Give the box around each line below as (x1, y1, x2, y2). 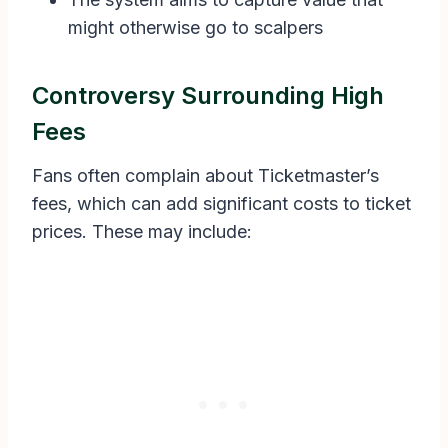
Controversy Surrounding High (32, 81, 384, 111)
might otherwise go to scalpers (68, 17, 323, 39)
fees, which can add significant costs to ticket (32, 193, 411, 215)
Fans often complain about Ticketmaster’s (32, 165, 379, 187)
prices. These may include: (32, 221, 252, 243)
